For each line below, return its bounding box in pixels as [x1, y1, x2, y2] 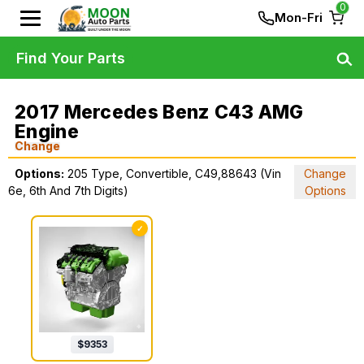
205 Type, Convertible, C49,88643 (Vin [67, 167, 281, 180]
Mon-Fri [275, 10, 323, 25]
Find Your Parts [16, 49, 125, 67]
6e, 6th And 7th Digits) [8, 184, 128, 197]
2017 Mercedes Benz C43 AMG [15, 101, 304, 123]
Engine [15, 120, 79, 143]
